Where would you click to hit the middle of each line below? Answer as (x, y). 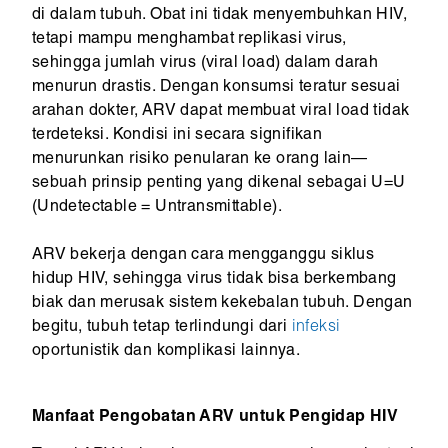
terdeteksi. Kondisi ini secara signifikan (177, 136)
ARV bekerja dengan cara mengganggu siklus (203, 256)
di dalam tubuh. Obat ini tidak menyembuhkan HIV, (219, 16)
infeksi (316, 328)
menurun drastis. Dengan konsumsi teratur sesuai (216, 88)
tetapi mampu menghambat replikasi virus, (189, 40)
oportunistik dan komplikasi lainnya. (166, 352)
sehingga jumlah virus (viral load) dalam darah (205, 64)
